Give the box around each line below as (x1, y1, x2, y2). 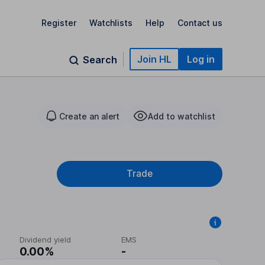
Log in (187, 53, 215, 65)
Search (83, 54, 117, 66)
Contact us (177, 17, 222, 28)
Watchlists (89, 17, 132, 28)
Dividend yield (20, 235, 72, 244)
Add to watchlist (148, 111, 215, 121)
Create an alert (59, 111, 120, 121)
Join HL (137, 53, 172, 65)
